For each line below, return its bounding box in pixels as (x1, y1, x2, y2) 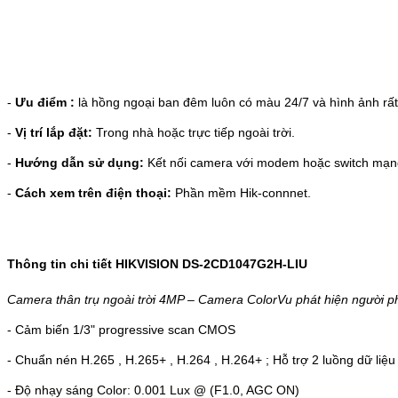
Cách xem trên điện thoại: (15, 185, 171, 200)
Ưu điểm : (15, 94, 75, 109)
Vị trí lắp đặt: (15, 124, 96, 139)
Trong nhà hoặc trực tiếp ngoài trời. (96, 124, 295, 139)
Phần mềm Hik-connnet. (171, 185, 311, 200)
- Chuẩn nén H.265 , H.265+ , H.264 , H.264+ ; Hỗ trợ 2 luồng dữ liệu (7, 352, 395, 367)
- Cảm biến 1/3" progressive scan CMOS (7, 322, 235, 337)
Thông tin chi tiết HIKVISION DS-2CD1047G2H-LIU (7, 256, 307, 271)
